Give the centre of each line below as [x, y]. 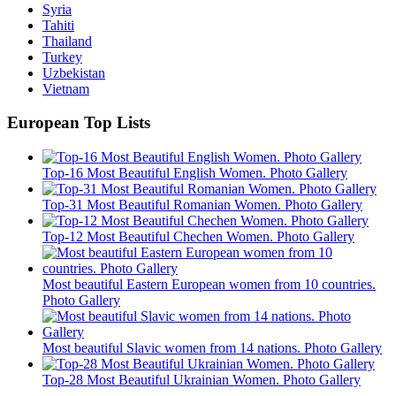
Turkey [62, 57]
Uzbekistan [74, 72]
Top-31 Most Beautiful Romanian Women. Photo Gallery [202, 205]
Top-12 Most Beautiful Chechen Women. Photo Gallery [198, 237]
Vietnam [66, 88]
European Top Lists [79, 123]
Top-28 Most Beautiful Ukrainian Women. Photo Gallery [202, 380]
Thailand [67, 41]
